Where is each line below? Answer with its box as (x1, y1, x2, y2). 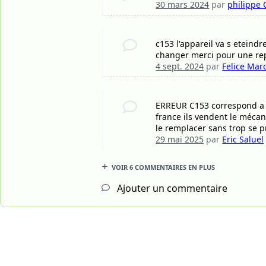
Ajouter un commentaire (115, 181, 227, 195)
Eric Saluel (222, 133, 264, 145)
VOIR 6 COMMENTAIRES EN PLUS (112, 162, 215, 172)
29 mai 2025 (156, 133, 204, 145)
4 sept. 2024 (156, 60, 204, 72)
